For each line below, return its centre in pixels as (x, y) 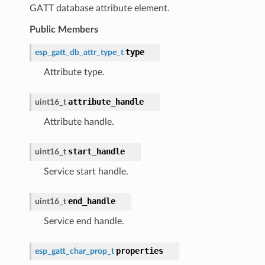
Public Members (64, 29)
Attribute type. (74, 72)
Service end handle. (84, 221)
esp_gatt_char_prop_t (74, 251)
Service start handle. (86, 171)
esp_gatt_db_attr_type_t (79, 52)
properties (139, 251)
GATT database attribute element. (99, 8)
